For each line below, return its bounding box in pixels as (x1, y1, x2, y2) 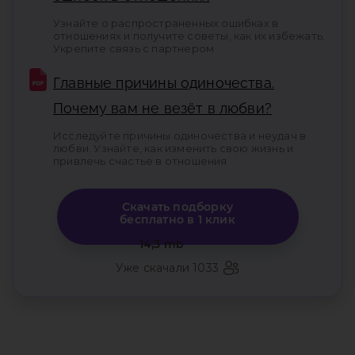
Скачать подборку (121, 199, 234, 214)
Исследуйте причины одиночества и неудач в (53, 129, 307, 143)
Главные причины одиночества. (53, 74, 275, 92)
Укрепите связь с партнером (53, 42, 215, 55)
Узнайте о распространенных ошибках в (53, 17, 279, 30)
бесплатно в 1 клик (120, 212, 235, 227)
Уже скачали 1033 (115, 261, 219, 276)
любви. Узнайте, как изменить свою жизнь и (53, 142, 294, 155)
